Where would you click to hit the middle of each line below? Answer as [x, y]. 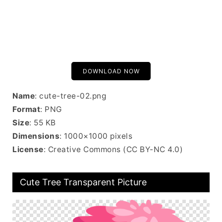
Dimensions [36, 136]
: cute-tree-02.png [70, 96]
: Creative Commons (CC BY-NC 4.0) [113, 149]
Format [26, 109]
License [28, 149]
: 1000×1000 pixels [96, 136]
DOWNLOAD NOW [111, 71]
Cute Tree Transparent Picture [83, 182]
